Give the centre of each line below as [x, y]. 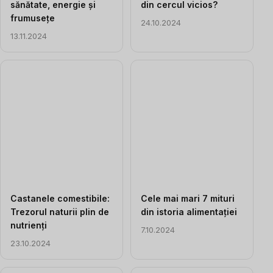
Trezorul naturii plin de [60, 211]
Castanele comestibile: [60, 198]
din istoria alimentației [189, 211]
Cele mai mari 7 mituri [188, 198]
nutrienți [29, 225]
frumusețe [33, 18]
